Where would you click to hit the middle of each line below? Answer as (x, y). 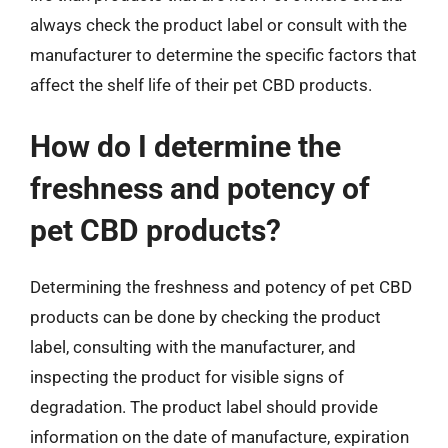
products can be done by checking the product (205, 316)
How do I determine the (185, 146)
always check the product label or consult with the (218, 25)
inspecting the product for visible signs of (187, 376)
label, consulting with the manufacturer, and (193, 346)
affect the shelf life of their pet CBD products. (201, 85)
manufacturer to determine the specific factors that (223, 55)
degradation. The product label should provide (204, 406)
